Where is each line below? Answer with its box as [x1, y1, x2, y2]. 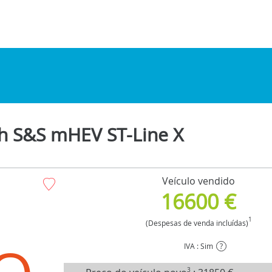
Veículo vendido [162, 174, 236, 188]
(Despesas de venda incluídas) [145, 217, 248, 228]
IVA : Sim [184, 240, 214, 251]
